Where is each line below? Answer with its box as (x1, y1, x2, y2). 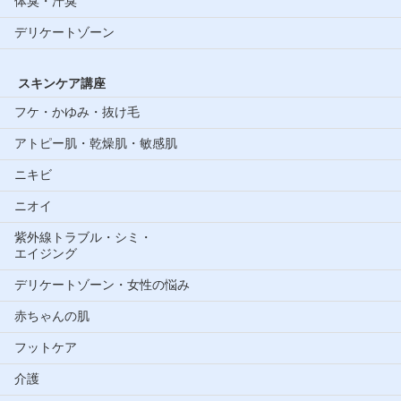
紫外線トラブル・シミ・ (14, 229, 152, 244)
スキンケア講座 (18, 75, 106, 90)
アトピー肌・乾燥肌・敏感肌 (14, 135, 177, 150)
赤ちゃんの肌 (14, 308, 90, 323)
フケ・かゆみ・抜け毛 (14, 104, 140, 119)
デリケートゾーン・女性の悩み (14, 277, 190, 292)
